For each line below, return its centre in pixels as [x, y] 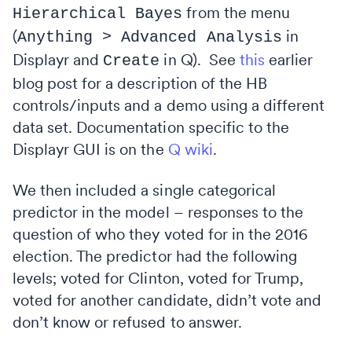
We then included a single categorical [144, 190]
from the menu [236, 12]
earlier [289, 59]
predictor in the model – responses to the [158, 212]
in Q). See [200, 59]
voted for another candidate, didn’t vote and [167, 300]
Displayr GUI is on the [90, 149]
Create [132, 60]
